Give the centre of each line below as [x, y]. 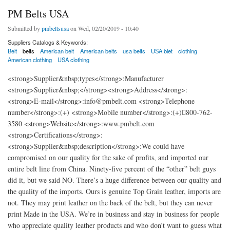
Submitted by [25, 28]
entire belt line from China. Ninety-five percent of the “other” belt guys [112, 168]
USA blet [161, 51]
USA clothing [74, 60]
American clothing [30, 60]
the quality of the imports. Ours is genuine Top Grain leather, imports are [114, 191]
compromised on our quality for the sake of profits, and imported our [108, 157]
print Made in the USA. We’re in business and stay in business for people [113, 214]
